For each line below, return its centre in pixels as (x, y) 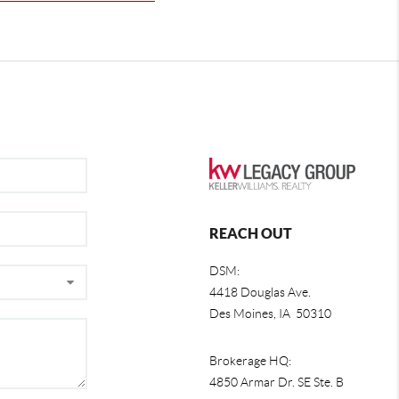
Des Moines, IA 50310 (270, 313)
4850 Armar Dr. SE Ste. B (276, 382)
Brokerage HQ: (250, 360)
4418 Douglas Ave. (260, 292)
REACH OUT (250, 233)
